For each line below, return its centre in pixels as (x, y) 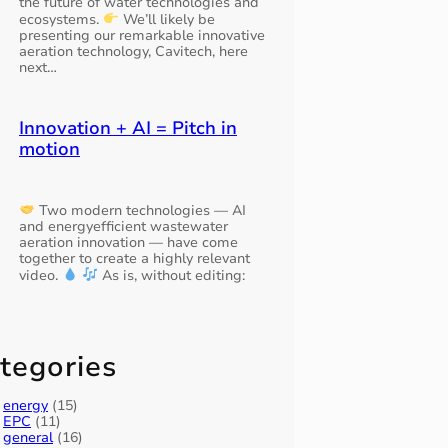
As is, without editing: (171, 275)
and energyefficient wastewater (123, 226)
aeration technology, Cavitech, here (133, 52)
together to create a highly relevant (134, 258)
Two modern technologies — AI (140, 210)
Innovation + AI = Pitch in (127, 127)
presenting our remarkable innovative (141, 36)
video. (40, 275)
